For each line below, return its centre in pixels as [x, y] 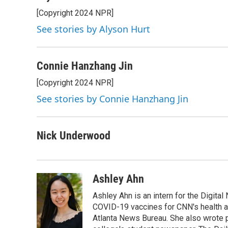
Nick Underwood [74, 136]
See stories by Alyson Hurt [93, 29]
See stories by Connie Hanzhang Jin [112, 99]
